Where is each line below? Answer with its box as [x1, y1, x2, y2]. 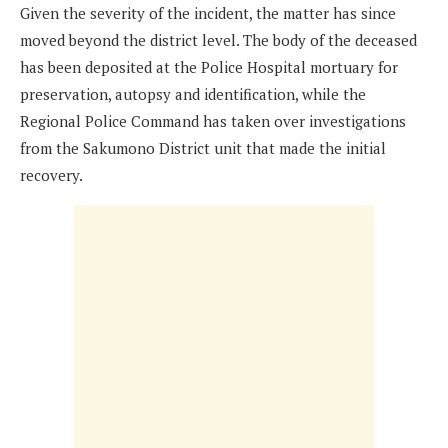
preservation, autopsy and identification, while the [20, 83, 366, 104]
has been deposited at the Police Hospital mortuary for [20, 56, 398, 77]
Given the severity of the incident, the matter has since [20, 2, 396, 23]
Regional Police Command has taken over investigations [20, 110, 406, 131]
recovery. [20, 164, 83, 185]
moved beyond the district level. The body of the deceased [20, 29, 417, 50]
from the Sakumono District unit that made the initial [20, 137, 386, 158]
